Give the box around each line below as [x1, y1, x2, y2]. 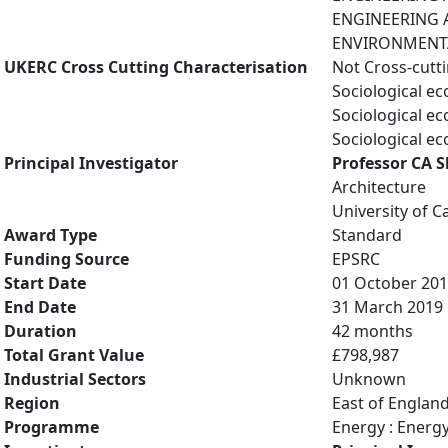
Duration [4, 320, 77, 342]
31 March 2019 [332, 296, 443, 318]
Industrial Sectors [4, 368, 146, 390]
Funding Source [4, 248, 129, 270]
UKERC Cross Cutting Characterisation [4, 56, 308, 78]
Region [4, 392, 60, 414]
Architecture [332, 176, 426, 198]
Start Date [4, 272, 86, 294]
